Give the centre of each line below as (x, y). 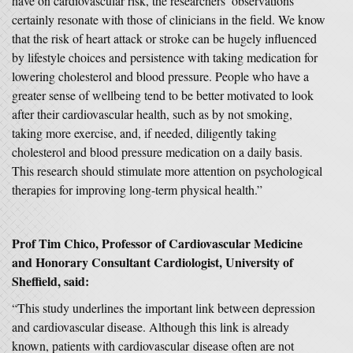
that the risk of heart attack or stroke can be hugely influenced (164, 38)
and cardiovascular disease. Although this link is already (150, 327)
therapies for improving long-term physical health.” (137, 190)
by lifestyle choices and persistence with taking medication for (165, 57)
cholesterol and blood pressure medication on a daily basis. (157, 152)
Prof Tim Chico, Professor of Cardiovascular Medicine (157, 243)
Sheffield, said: (50, 281)
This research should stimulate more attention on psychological (167, 171)
